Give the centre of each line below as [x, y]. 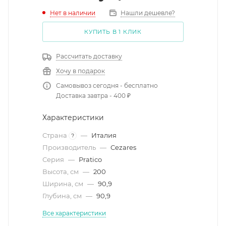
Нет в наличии [73, 13]
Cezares [123, 147]
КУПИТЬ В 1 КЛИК [113, 32]
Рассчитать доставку [89, 56]
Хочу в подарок [80, 71]
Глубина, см [63, 196]
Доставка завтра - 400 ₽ [93, 96]
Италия [104, 135]
